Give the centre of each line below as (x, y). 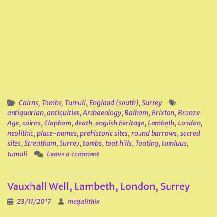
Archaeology (102, 113)
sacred (190, 133)
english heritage (120, 123)
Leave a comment (73, 154)
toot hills (118, 143)
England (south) (114, 103)
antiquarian (25, 113)
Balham (136, 113)
